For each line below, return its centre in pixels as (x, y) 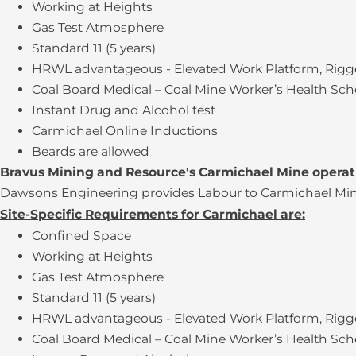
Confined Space (81, 236)
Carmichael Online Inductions (125, 131)
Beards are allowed (91, 152)
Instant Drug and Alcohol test (124, 110)
